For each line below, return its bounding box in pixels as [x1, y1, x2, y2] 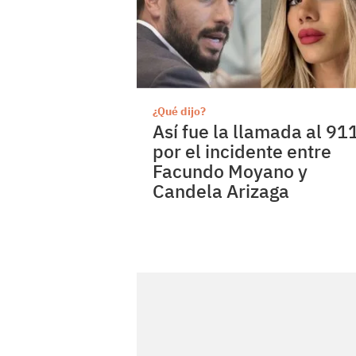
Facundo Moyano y [153, 158, 308, 183]
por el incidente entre [153, 138, 331, 163]
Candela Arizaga [153, 178, 289, 203]
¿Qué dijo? [153, 103, 206, 118]
